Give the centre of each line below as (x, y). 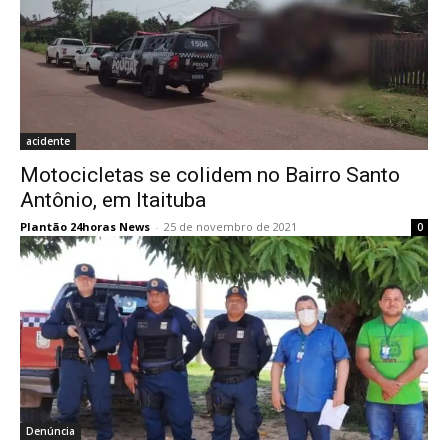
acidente (48, 141)
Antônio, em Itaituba (113, 200)
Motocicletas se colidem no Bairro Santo (210, 175)
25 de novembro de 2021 (230, 226)
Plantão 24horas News (85, 226)
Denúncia (50, 431)
